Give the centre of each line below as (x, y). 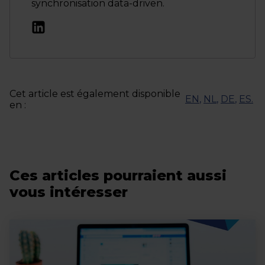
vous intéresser (69, 192)
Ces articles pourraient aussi (118, 175)
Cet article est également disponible (95, 93)
